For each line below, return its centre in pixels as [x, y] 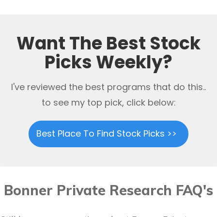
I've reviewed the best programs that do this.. [108, 87]
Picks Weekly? [108, 62]
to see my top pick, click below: [108, 102]
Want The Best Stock [108, 43]
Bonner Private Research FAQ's [108, 190]
